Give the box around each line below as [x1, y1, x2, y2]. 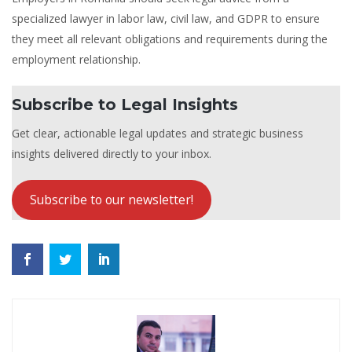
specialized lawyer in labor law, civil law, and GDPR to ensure [12, 10, 320, 26]
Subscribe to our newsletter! [29, 191, 193, 209]
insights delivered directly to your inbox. [12, 145, 211, 161]
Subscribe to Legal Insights [12, 94, 238, 114]
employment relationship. [12, 51, 141, 67]
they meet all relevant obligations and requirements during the [12, 31, 328, 46]
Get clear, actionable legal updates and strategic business [12, 125, 303, 141]
